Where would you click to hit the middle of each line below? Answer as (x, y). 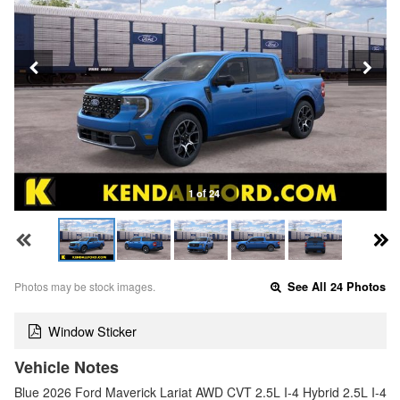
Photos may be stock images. (85, 287)
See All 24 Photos (335, 287)
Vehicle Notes (67, 367)
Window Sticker (92, 330)
